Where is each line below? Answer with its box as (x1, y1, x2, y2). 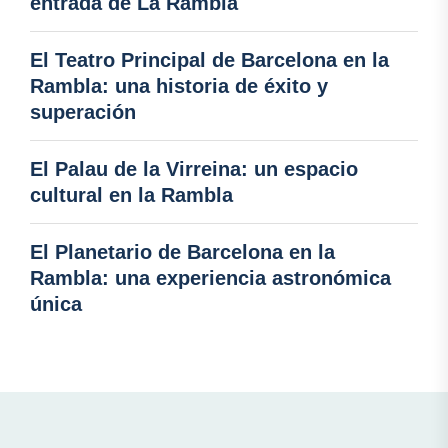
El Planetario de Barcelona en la (30, 241, 335, 264)
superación (30, 101, 136, 124)
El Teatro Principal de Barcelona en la (30, 49, 389, 72)
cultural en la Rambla (30, 184, 233, 207)
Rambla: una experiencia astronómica (30, 267, 391, 290)
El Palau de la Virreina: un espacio (30, 158, 358, 181)
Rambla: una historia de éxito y (30, 75, 328, 98)
